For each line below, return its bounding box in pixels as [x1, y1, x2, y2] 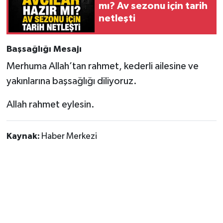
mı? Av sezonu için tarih [99, 1, 208, 11]
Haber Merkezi [41, 132, 97, 141]
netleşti [99, 13, 135, 24]
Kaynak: [6, 132, 41, 141]
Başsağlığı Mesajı [6, 44, 82, 54]
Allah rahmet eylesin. [6, 100, 95, 110]
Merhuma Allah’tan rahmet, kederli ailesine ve [6, 61, 199, 72]
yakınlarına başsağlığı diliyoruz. [6, 76, 137, 87]
